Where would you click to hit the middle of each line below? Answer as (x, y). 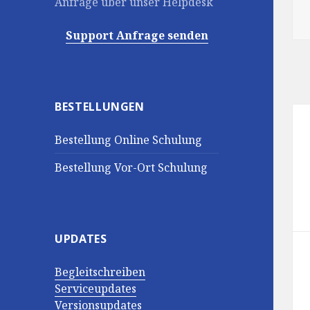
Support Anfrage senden (137, 35)
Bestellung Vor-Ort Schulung (131, 167)
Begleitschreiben (100, 272)
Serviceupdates (96, 288)
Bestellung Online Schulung (129, 139)
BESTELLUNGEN (100, 106)
